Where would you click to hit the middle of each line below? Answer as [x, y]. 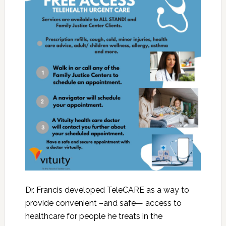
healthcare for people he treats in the [94, 216]
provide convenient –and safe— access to [103, 203]
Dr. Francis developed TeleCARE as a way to [107, 190]
